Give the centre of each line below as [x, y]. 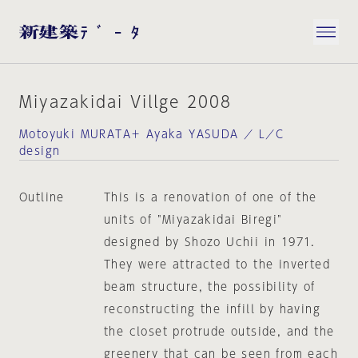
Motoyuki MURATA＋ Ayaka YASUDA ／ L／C [151, 134]
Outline [42, 197]
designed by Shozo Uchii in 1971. [209, 242]
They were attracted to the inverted [217, 265]
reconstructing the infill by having [212, 309]
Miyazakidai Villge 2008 [125, 101]
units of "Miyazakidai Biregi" [193, 220]
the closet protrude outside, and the [219, 332]
